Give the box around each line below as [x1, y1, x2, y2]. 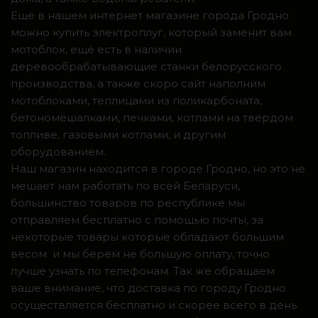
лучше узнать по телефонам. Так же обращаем [11, 263, 275, 278]
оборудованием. [11, 144, 106, 158]
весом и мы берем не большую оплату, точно [11, 246, 270, 261]
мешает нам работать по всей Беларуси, [11, 178, 240, 192]
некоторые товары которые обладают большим [11, 229, 284, 243]
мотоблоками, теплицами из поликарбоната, [11, 93, 262, 107]
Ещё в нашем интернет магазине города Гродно [11, 8, 289, 22]
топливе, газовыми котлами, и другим [11, 127, 226, 141]
